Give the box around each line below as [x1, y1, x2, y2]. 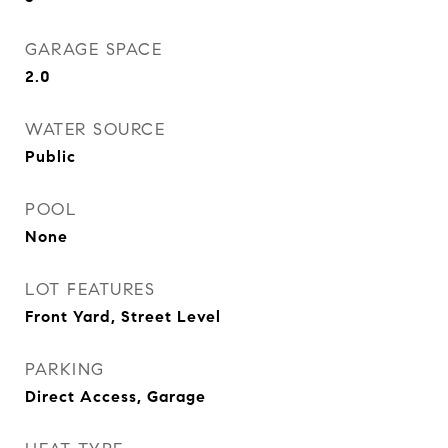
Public [25, 147, 76, 166]
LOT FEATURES [25, 279, 155, 300]
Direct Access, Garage [25, 387, 206, 406]
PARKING [25, 359, 105, 380]
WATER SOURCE [25, 119, 165, 140]
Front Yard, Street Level [25, 307, 221, 326]
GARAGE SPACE [25, 39, 162, 60]
